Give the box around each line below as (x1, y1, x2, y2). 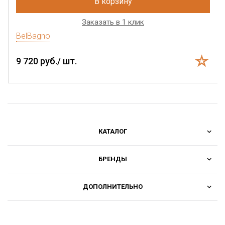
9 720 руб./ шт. (16, 55, 77, 66)
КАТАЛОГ (98, 127, 127, 135)
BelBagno (16, 31, 50, 41)
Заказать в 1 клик (82, 17, 144, 27)
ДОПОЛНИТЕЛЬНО (82, 182, 143, 190)
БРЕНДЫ (98, 155, 127, 163)
